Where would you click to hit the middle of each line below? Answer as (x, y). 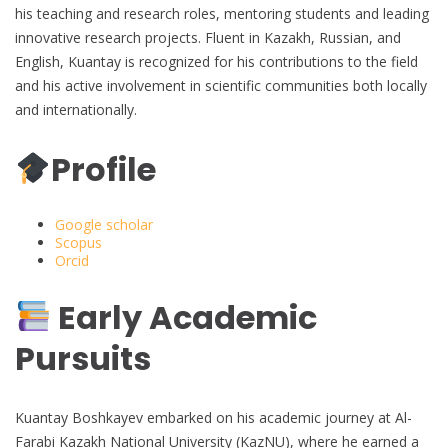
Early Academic (184, 317)
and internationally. (76, 110)
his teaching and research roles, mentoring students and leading (222, 14)
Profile (104, 169)
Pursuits (83, 358)
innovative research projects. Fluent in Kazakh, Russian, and (208, 38)
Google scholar (104, 225)
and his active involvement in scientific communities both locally (221, 86)
